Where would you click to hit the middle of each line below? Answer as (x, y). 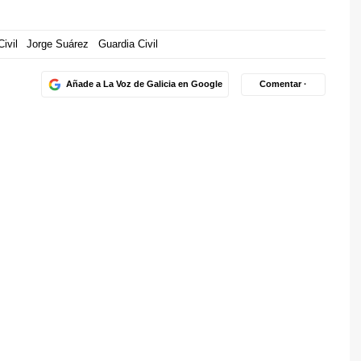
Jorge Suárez (58, 44)
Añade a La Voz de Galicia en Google (144, 84)
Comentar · (283, 84)
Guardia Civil (128, 44)
